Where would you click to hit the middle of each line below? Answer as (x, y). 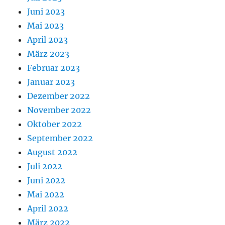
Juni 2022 (46, 180)
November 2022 (59, 110)
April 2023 (48, 40)
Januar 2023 (51, 82)
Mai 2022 (46, 194)
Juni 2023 (46, 12)
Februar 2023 (54, 68)
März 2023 (48, 54)
